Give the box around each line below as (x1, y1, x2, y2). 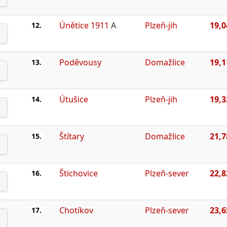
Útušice (59, 93, 88, 105)
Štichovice (59, 167, 98, 179)
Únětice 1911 (59, 19, 109, 31)
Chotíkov (59, 204, 93, 216)
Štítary (59, 130, 84, 142)
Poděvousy (59, 56, 101, 68)
